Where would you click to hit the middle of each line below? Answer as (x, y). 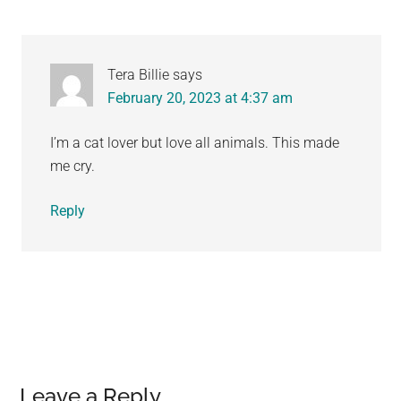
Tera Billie (139, 74)
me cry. (73, 166)
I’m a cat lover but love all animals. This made (195, 142)
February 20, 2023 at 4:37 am (200, 98)
